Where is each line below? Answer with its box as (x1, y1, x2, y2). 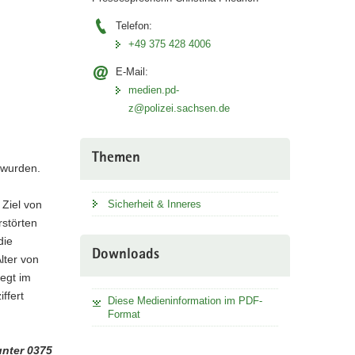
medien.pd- (128, 83, 179, 96)
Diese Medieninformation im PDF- (107, 294, 262, 307)
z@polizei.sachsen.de (128, 101, 230, 114)
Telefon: (115, 19, 152, 32)
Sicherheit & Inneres (107, 197, 201, 210)
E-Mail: (115, 65, 148, 78)
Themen (91, 151, 140, 166)
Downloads (91, 247, 159, 263)
